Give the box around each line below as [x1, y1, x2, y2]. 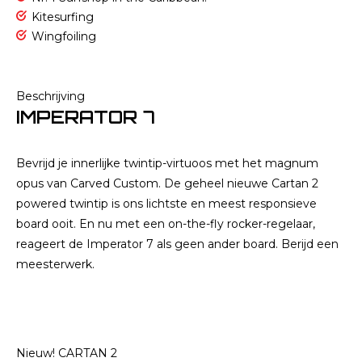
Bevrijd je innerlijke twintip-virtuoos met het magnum [16, 156, 318, 170]
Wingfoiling [32, 29, 96, 44]
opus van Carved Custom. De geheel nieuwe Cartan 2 [16, 176, 318, 191]
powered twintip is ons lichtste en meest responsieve [16, 196, 317, 211]
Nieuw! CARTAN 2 [16, 346, 117, 360]
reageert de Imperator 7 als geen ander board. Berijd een [16, 237, 339, 251]
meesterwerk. [16, 257, 95, 271]
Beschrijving [16, 89, 85, 103]
